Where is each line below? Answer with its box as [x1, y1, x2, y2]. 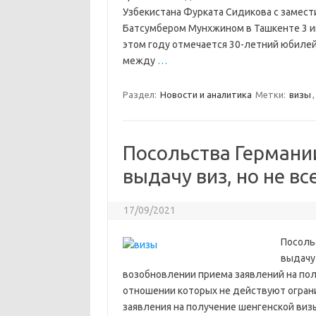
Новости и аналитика [159, 90, 252, 99]
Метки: [255, 90, 288, 99]
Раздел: [122, 90, 159, 99]
